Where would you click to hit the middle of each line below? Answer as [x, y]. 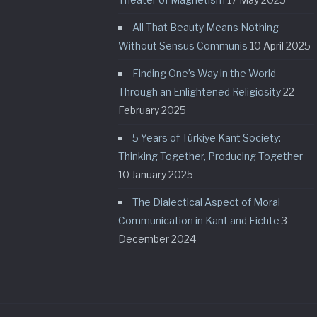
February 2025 [152, 110]
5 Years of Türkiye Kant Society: [207, 138]
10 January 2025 [156, 174]
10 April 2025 [280, 46]
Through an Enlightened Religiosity [200, 92]
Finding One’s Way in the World [204, 73]
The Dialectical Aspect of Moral [206, 202]
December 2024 [157, 239]
